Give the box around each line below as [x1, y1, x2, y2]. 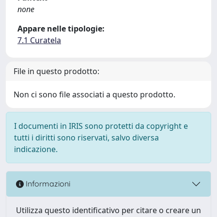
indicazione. [14, 143, 58, 155]
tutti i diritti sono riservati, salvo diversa [14, 132, 159, 143]
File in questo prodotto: [14, 65, 99, 77]
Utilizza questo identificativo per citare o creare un [16, 204, 201, 216]
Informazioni [24, 179, 70, 189]
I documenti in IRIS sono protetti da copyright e [14, 120, 188, 131]
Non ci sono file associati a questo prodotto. [14, 89, 175, 100]
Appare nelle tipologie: [17, 23, 105, 34]
